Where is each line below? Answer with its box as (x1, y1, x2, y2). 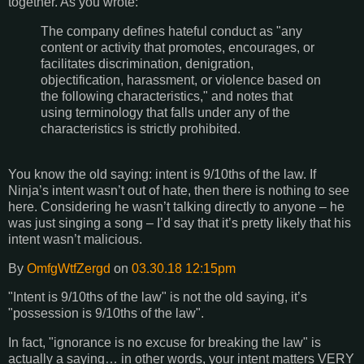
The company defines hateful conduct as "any (41, 24, 302, 38)
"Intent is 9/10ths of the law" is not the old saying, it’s (8, 290, 307, 305)
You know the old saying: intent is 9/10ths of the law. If (8, 167, 316, 181)
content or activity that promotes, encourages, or (41, 40, 314, 54)
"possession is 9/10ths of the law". (8, 306, 204, 321)
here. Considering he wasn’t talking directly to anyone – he (8, 199, 344, 214)
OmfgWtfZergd (27, 261, 110, 275)
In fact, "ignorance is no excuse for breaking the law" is (8, 336, 321, 350)
